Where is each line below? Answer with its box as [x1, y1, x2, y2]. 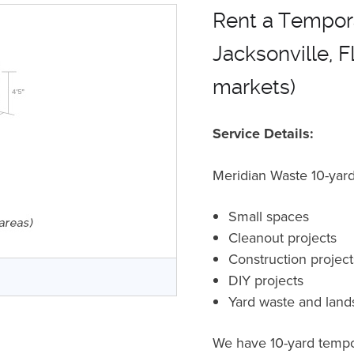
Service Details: [212, 123, 314, 145]
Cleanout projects [228, 228, 337, 248]
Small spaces [228, 206, 309, 227]
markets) [212, 75, 296, 100]
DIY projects [228, 270, 303, 291]
